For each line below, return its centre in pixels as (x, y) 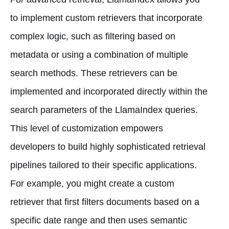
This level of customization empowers (87, 128)
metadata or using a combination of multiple (99, 54)
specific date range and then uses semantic (99, 220)
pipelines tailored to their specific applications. (104, 165)
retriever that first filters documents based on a (105, 202)
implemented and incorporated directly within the (109, 91)
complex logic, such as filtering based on (93, 36)
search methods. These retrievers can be (94, 73)
